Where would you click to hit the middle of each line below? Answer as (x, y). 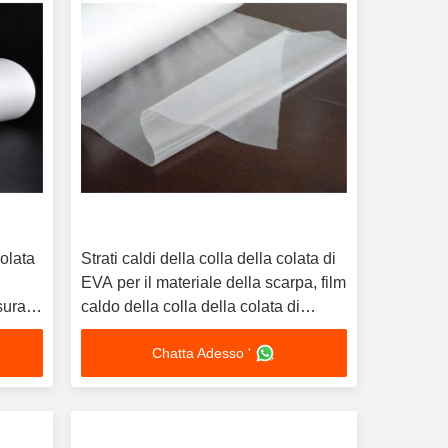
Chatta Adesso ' (202, 353)
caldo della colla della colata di (190, 306)
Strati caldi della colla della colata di (208, 258)
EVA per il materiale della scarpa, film (213, 282)
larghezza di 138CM (152, 330)
